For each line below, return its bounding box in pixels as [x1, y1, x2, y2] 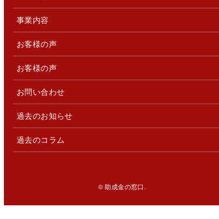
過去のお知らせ [16, 110, 73, 122]
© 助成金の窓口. [98, 182, 147, 192]
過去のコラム [16, 134, 65, 146]
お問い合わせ [16, 86, 65, 98]
